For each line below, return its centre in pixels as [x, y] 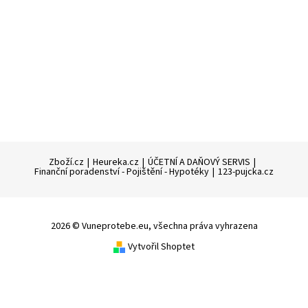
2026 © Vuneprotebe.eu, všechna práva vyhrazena [154, 226]
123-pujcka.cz [246, 172]
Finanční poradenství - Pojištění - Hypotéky [122, 172]
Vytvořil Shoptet [161, 246]
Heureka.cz [116, 162]
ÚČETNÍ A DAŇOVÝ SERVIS [199, 162]
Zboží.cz [66, 162]
